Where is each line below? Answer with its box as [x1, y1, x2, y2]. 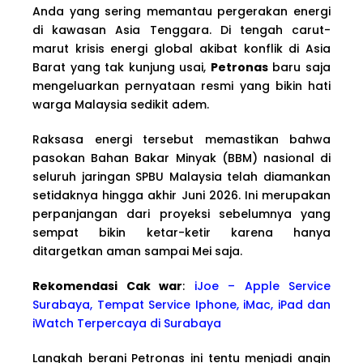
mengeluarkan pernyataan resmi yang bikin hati [32, 77, 331, 94]
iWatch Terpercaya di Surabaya [32, 314, 221, 331]
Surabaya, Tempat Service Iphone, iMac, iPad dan [32, 296, 331, 313]
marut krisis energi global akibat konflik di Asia [32, 40, 331, 57]
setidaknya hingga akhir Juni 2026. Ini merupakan [32, 186, 331, 203]
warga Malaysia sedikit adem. [32, 96, 209, 113]
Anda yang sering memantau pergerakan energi [32, 2, 331, 19]
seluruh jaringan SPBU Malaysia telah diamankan [32, 168, 331, 185]
